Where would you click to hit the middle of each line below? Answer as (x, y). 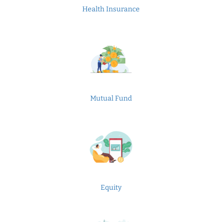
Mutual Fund (111, 98)
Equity (111, 188)
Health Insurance (111, 9)
